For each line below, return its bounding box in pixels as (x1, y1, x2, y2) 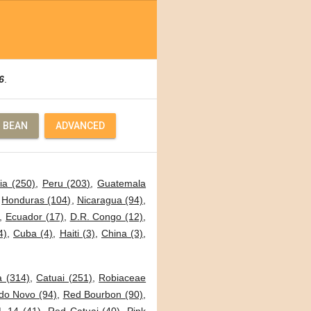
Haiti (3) (59, 228, 95, 239)
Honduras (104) (1, 194, 72, 205)
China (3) (101, 228, 144, 239)
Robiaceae (99, 272, 146, 283)
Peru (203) (42, 178, 91, 189)
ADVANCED (56, 120, 105, 131)
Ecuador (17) (5, 211, 64, 222)
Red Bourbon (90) (62, 289, 144, 300)
